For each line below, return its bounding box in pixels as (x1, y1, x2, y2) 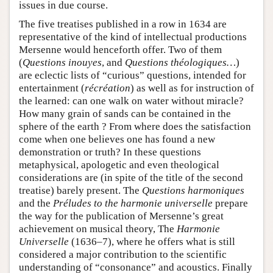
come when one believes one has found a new (19, 133, 215, 145)
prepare (213, 197, 248, 209)
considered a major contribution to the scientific (19, 248, 227, 260)
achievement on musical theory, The (19, 222, 177, 235)
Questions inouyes (23, 56, 102, 68)
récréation (85, 82, 130, 94)
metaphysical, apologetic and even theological (19, 158, 219, 171)
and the (19, 197, 53, 209)
